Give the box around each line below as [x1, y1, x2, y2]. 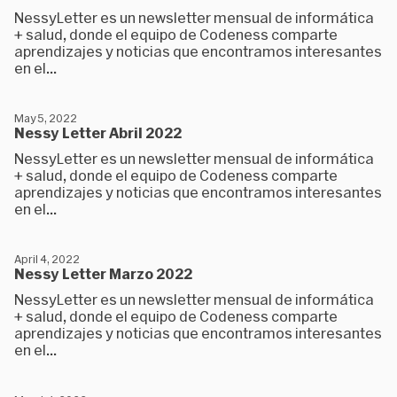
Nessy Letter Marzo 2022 [14, 265, 192, 282]
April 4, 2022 [14, 253, 80, 265]
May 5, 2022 [14, 112, 77, 124]
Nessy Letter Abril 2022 [14, 124, 182, 141]
